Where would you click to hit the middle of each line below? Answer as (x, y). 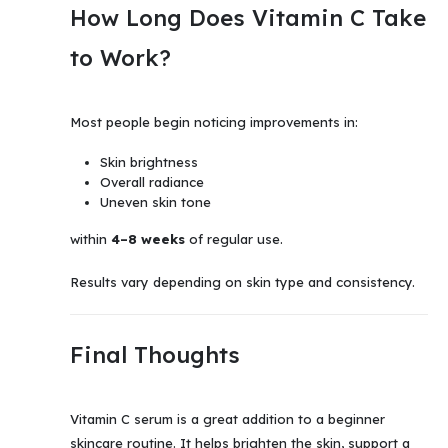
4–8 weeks (148, 238)
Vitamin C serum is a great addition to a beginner (227, 419)
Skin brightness (148, 162)
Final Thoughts (155, 355)
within (90, 238)
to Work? (120, 57)
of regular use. (234, 238)
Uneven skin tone (155, 202)
